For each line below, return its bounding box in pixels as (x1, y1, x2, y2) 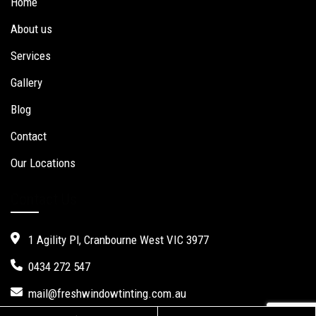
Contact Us (11, 190, 77, 209)
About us (11, 21, 52, 36)
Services (11, 48, 51, 63)
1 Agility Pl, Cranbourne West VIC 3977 (28, 233, 209, 248)
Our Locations (11, 155, 75, 170)
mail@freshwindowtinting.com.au (28, 286, 186, 301)
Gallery (11, 75, 42, 90)
